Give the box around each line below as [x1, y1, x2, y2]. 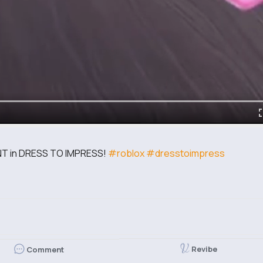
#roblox [107, 146, 144, 160]
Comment [26, 244, 64, 255]
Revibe [191, 244, 218, 255]
